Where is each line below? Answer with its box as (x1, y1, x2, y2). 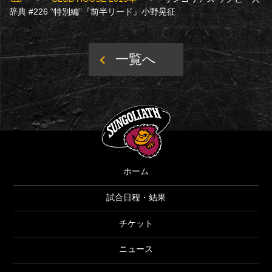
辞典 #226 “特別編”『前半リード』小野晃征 (8, 6, 175, 16)
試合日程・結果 (106, 192, 166, 202)
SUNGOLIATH (171, 99, 234, 110)
